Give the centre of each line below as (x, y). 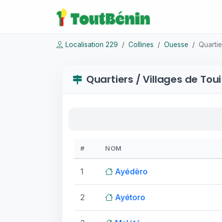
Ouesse (176, 45)
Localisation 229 (92, 45)
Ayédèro (131, 171)
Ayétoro (130, 197)
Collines (141, 45)
